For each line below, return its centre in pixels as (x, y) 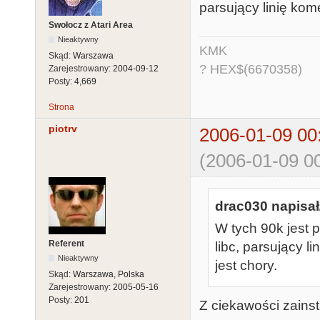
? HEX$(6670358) (251, 69)
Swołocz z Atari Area (91, 25)
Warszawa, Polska (109, 275)
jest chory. (246, 265)
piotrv (63, 129)
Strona (61, 107)
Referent (66, 244)
